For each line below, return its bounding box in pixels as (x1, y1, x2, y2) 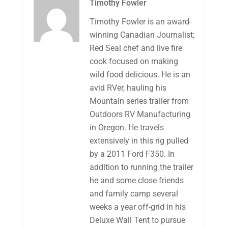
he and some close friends (89, 176, 184, 185)
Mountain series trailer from (89, 96, 189, 106)
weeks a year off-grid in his (89, 202, 186, 212)
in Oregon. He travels (89, 123, 164, 132)
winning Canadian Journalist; (89, 30, 194, 40)
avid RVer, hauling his (89, 83, 166, 93)
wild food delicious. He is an (89, 70, 190, 79)
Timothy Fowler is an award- (89, 17, 191, 26)
